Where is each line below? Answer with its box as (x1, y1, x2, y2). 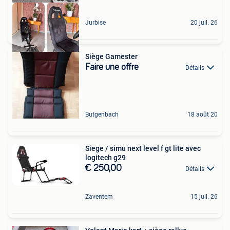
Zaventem (85, 193, 113, 201)
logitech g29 (85, 154, 126, 162)
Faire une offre (85, 63, 139, 72)
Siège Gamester (85, 52, 138, 61)
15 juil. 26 (190, 193, 218, 201)
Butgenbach (85, 111, 119, 119)
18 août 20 (187, 111, 218, 119)
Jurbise (85, 19, 106, 27)
